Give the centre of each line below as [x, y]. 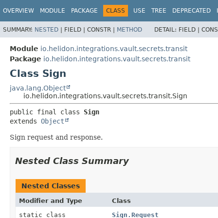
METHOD [129, 29]
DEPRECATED [191, 11]
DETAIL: [166, 29]
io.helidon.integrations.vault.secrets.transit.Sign [105, 96]
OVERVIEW [18, 11]
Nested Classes [51, 186]
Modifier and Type [51, 200]
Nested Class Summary [72, 161]
